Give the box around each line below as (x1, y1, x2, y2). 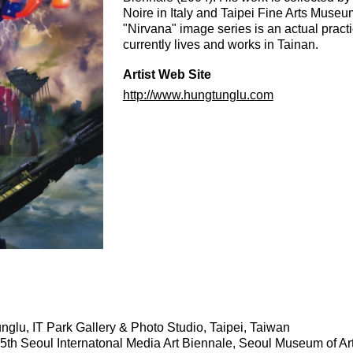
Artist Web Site (122, 68, 211, 81)
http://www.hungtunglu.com (122, 88, 273, 102)
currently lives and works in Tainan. (122, 38, 318, 51)
